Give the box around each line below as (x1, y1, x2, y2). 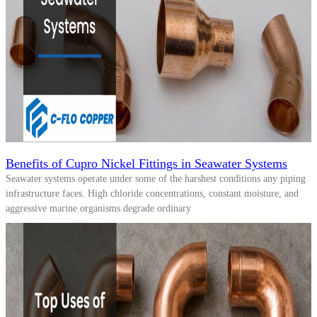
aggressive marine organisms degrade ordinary (6, 202, 191, 214)
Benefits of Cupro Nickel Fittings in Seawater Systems (6, 156, 287, 171)
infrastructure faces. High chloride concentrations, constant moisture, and (6, 188, 299, 199)
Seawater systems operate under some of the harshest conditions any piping (6, 173, 306, 184)
